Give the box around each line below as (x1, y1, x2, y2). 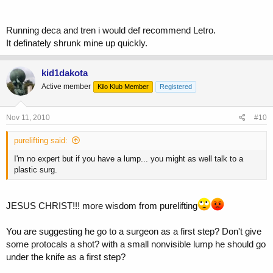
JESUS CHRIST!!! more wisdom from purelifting (6, 200, 197, 211)
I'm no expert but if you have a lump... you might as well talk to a (14, 154, 243, 164)
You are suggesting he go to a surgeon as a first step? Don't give (6, 225, 261, 236)
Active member (41, 82, 91, 91)
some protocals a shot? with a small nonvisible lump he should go (6, 238, 266, 249)
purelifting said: (14, 136, 68, 146)
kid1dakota (41, 67, 88, 78)
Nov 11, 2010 (6, 113, 50, 122)
